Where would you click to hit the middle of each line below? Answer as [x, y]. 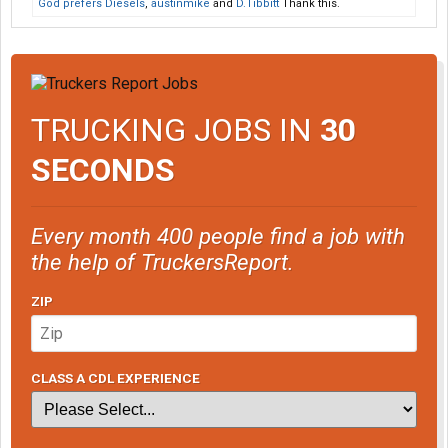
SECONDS [103, 169]
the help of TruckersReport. [162, 261]
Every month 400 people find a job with [218, 235]
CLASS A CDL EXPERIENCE [115, 377]
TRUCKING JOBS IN [175, 129]
